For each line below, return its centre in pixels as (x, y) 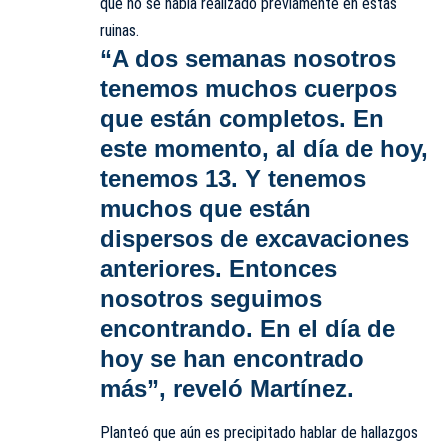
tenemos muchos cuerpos (248, 88)
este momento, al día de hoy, (264, 148)
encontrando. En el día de (247, 328)
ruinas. (119, 30)
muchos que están (205, 208)
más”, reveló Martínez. (227, 388)
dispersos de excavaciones (254, 238)
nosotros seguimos (211, 298)
